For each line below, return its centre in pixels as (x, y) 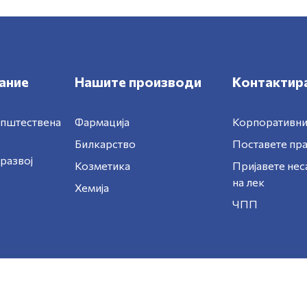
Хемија (91, 187)
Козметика (102, 165)
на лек (249, 182)
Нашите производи (138, 82)
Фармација (102, 122)
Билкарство (105, 144)
